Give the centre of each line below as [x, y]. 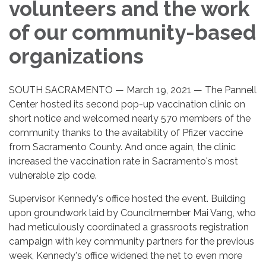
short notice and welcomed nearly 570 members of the [130, 118]
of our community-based [132, 32]
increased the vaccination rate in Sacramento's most [123, 161]
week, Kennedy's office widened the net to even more [126, 255]
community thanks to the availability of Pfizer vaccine [126, 132]
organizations [76, 56]
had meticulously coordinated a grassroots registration [129, 227]
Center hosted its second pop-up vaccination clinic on [127, 104]
